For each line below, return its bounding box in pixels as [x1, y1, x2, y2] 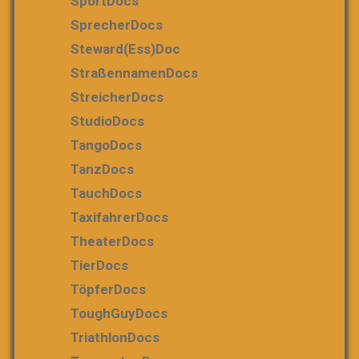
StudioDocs [71, 112, 144, 129]
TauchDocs [71, 184, 142, 201]
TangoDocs [71, 136, 142, 153]
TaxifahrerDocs [71, 208, 168, 225]
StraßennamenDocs [71, 64, 198, 81]
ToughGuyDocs [71, 305, 167, 321]
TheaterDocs [71, 232, 154, 249]
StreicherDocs [71, 88, 163, 105]
